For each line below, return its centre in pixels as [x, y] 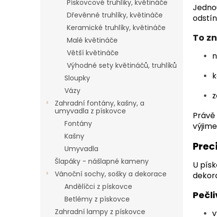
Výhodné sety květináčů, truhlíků [122, 65]
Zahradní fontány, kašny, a [100, 103]
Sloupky [77, 78]
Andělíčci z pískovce [98, 186]
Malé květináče [92, 40]
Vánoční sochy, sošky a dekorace [111, 174]
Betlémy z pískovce [97, 199]
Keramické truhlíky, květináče [116, 28]
